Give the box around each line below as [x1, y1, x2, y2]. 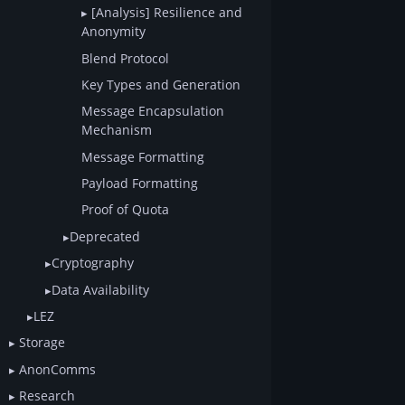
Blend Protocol [81, 49, 169, 67]
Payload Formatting [81, 174, 198, 193]
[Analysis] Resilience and [88, 4, 242, 22]
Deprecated [70, 227, 140, 245]
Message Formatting [81, 147, 204, 165]
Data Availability [52, 280, 149, 298]
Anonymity [81, 23, 146, 41]
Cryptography [52, 254, 134, 272]
